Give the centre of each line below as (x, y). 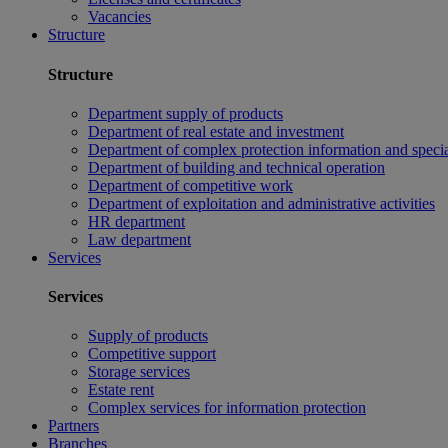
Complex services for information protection (227, 408)
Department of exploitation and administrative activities (261, 203)
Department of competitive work (190, 185)
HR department (136, 221)
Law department (139, 239)
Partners (73, 426)
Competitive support (152, 354)
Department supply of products (185, 113)
